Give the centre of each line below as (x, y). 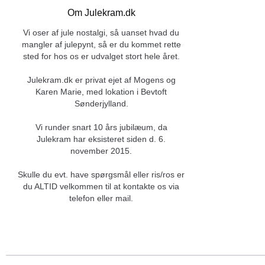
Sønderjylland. (101, 104)
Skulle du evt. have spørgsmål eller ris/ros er (101, 175)
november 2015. (101, 151)
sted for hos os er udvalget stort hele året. (101, 56)
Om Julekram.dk (101, 13)
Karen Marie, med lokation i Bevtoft (101, 92)
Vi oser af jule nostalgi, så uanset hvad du (101, 33)
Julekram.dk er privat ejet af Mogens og (101, 80)
